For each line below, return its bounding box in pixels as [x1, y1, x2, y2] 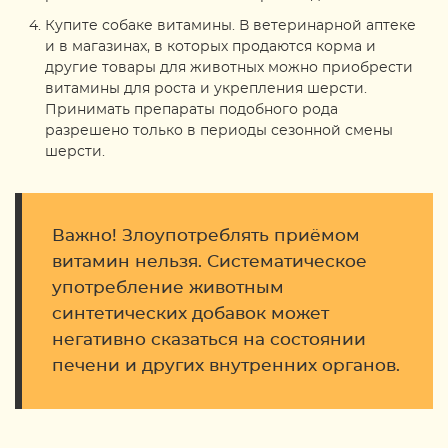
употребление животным [52, 279, 284, 296]
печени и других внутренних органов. [52, 357, 400, 374]
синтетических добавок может [52, 305, 329, 322]
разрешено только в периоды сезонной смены [45, 124, 393, 138]
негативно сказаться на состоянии [52, 331, 366, 348]
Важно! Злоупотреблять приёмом [52, 227, 360, 244]
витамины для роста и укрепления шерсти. [45, 82, 367, 96]
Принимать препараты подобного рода [45, 103, 338, 117]
